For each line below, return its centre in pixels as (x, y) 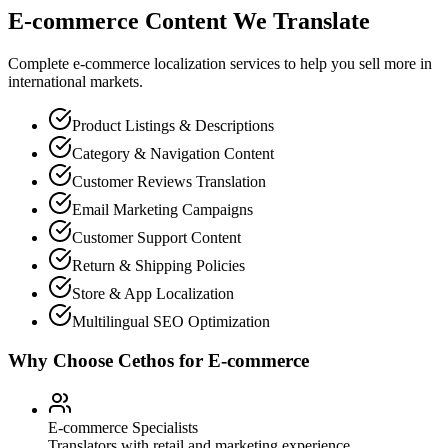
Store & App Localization (153, 294)
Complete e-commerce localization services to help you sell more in (220, 64)
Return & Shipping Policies (158, 266)
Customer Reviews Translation (169, 182)
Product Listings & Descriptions (173, 126)
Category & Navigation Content (173, 154)
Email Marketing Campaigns (162, 210)
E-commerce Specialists (123, 427)
